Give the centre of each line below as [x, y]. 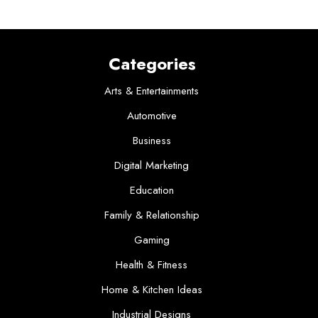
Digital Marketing [152, 165]
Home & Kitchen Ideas [152, 290]
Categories [152, 64]
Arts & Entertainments [152, 91]
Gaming [152, 240]
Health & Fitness [152, 265]
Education [152, 190]
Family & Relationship [152, 215]
